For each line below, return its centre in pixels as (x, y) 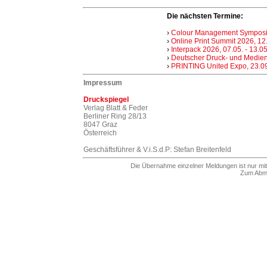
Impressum (103, 83)
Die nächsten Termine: (205, 16)
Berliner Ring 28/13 (115, 116)
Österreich (100, 133)
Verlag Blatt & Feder (116, 108)
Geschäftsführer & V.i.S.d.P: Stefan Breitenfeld (157, 150)
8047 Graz (100, 125)
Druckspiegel (106, 100)
